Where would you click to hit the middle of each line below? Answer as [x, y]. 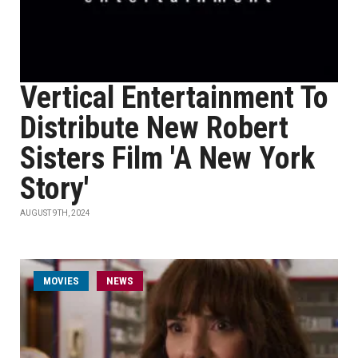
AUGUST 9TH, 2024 [55, 213]
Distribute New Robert [154, 128]
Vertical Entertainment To [174, 97]
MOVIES [61, 281]
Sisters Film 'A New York [167, 158]
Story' [54, 189]
